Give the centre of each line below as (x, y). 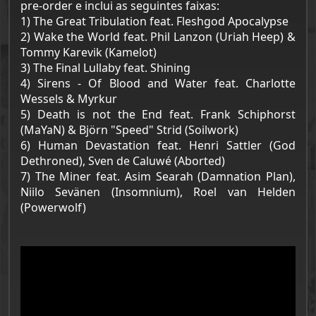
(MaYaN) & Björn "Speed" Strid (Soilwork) (130, 130)
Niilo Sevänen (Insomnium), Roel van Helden (158, 192)
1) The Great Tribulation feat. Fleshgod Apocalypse (155, 21)
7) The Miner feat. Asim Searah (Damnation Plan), (158, 176)
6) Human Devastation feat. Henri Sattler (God (158, 145)
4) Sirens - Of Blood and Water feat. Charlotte (158, 83)
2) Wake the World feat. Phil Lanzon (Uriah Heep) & (158, 37)
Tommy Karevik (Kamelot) (89, 52)
